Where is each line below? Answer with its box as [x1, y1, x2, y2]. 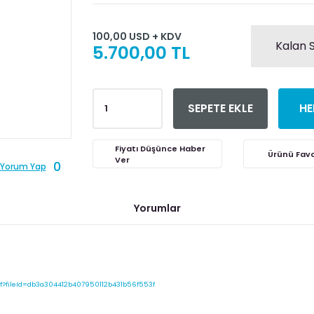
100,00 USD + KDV [92, 29, 182, 43]
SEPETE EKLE [187, 100, 253, 116]
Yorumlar [133, 201, 181, 215]
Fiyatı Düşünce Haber [114, 142, 205, 154]
